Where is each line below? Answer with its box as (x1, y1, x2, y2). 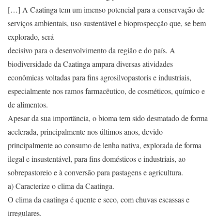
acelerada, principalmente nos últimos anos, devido (8, 126, 163, 137)
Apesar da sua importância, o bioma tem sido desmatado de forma (8, 113, 208, 123)
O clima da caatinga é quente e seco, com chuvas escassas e (8, 194, 189, 204)
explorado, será (8, 31, 54, 42)
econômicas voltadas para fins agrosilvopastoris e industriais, (8, 72, 191, 82)
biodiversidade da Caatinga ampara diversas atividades (8, 59, 173, 69)
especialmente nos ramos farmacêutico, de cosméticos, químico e (8, 86, 205, 96)
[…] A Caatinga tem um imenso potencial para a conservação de (8, 4, 204, 15)
